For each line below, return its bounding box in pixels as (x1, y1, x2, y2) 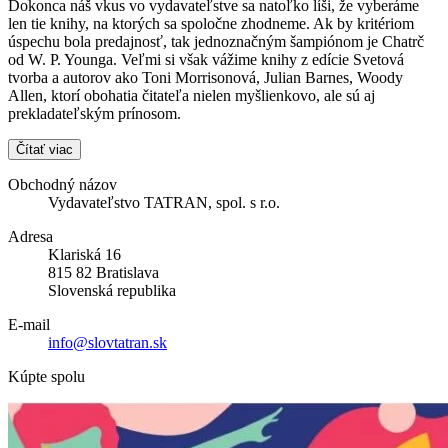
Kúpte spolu (8, 367, 85, 385)
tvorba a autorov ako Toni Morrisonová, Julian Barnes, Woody (8, 68, 403, 86)
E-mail (8, 315, 50, 333)
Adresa (8, 227, 53, 245)
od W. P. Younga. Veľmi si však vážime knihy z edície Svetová (8, 50, 404, 68)
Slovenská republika (48, 281, 176, 299)
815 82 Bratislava (48, 263, 159, 281)
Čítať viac (16, 141, 73, 157)
